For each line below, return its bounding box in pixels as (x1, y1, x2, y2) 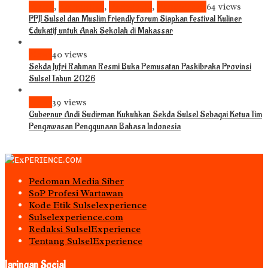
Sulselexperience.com (29, 211, 123, 224)
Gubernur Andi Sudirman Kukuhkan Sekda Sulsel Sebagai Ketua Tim (29, 109, 262, 121)
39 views (52, 96, 87, 109)
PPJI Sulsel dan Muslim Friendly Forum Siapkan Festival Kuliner (29, 13, 242, 25)
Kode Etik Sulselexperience (29, 199, 147, 212)
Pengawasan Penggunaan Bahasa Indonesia (29, 121, 181, 133)
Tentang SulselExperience (29, 235, 142, 248)
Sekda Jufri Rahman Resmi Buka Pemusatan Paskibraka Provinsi (29, 61, 251, 73)
